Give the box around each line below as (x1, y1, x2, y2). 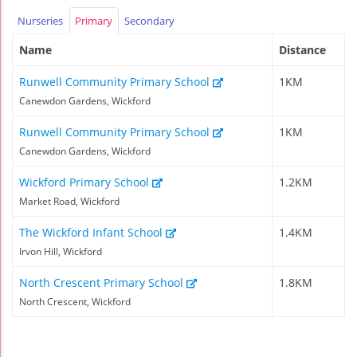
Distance (279, 42, 326, 58)
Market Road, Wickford (19, 195, 120, 208)
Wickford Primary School (19, 175, 152, 190)
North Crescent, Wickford (19, 296, 131, 308)
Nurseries (18, 13, 64, 28)
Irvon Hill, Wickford (19, 245, 102, 258)
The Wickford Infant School (19, 225, 166, 241)
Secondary (124, 13, 175, 28)
